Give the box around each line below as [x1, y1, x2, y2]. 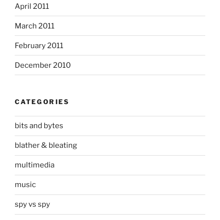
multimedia [15, 161, 55, 170]
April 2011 [15, 1, 49, 11]
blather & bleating [15, 141, 77, 150]
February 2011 [15, 41, 63, 50]
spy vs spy [15, 200, 50, 209]
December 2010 [15, 60, 71, 70]
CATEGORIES [15, 98, 70, 106]
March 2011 [15, 21, 55, 30]
